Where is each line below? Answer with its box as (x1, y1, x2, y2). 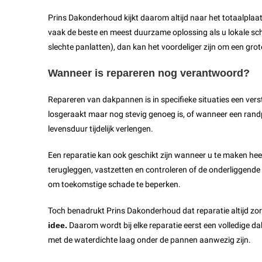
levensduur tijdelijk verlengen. (48, 124, 153, 134)
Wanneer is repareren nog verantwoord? (48, 67, 250, 80)
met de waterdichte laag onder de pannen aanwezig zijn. (48, 235, 251, 245)
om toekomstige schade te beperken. (48, 180, 181, 189)
